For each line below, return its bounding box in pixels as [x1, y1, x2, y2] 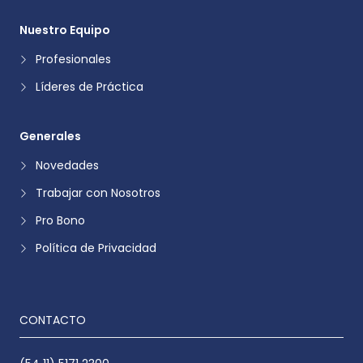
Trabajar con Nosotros [36, 184, 160, 201]
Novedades [36, 156, 99, 173]
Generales [19, 127, 81, 144]
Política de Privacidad [36, 239, 156, 256]
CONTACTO [19, 311, 86, 328]
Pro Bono [36, 211, 85, 228]
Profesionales [36, 50, 111, 67]
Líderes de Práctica [36, 78, 143, 95]
